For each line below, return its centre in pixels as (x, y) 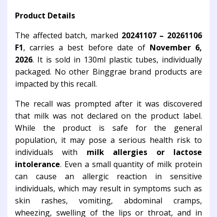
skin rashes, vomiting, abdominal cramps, (108, 201)
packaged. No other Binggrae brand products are (108, 72)
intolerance (38, 164)
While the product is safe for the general (108, 128)
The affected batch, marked (68, 36)
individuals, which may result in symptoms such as (108, 189)
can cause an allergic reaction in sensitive (108, 177)
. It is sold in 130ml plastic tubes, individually (117, 60)
